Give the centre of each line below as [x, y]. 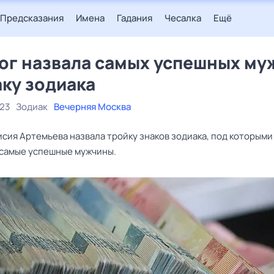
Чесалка [183, 18]
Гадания [135, 18]
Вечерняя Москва [92, 107]
